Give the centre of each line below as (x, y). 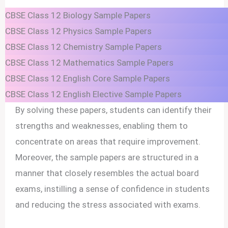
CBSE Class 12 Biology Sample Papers (78, 16)
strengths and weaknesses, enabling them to (102, 126)
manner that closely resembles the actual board (107, 173)
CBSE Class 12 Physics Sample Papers (79, 31)
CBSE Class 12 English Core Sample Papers (88, 79)
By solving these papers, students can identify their (114, 110)
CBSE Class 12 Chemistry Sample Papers (84, 47)
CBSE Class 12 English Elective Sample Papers (94, 94)
